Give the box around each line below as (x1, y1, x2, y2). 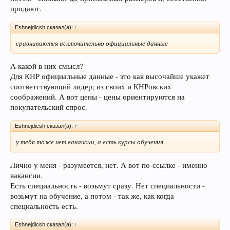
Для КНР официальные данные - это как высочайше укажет (10, 71, 209, 82)
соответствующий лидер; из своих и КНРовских (10, 82, 171, 92)
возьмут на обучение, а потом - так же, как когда (10, 190, 174, 201)
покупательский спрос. (10, 102, 87, 112)
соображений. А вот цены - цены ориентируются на (10, 92, 185, 102)
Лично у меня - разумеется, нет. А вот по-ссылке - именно (10, 160, 207, 170)
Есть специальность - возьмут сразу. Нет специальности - (10, 180, 205, 190)
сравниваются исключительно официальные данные (16, 38, 168, 48)
